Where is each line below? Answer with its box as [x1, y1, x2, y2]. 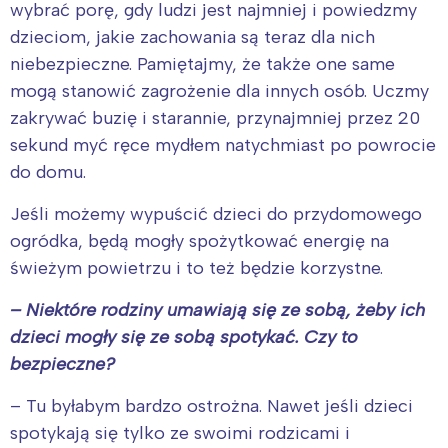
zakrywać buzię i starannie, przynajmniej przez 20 [10, 106, 420, 129]
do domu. [10, 160, 86, 183]
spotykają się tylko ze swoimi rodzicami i [10, 421, 350, 444]
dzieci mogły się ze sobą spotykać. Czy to [10, 325, 358, 348]
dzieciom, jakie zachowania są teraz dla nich [10, 25, 375, 48]
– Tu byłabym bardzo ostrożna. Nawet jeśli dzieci [10, 394, 413, 417]
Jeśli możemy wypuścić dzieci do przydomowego [10, 202, 422, 225]
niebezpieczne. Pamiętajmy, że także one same [10, 52, 395, 75]
